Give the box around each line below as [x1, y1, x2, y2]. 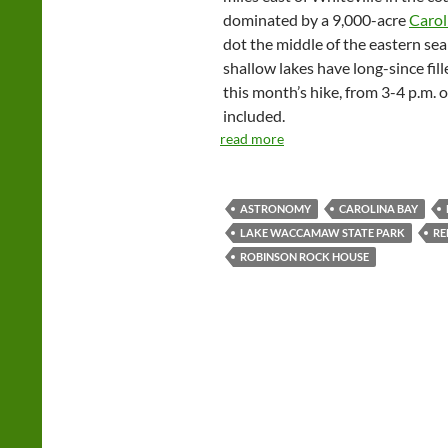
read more [220, 130, 284, 148]
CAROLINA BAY [339, 202, 418, 216]
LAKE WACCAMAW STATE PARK [240, 226, 405, 240]
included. [223, 106, 285, 126]
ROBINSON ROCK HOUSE [240, 250, 369, 264]
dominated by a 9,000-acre [223, 10, 409, 30]
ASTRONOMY [240, 202, 311, 216]
